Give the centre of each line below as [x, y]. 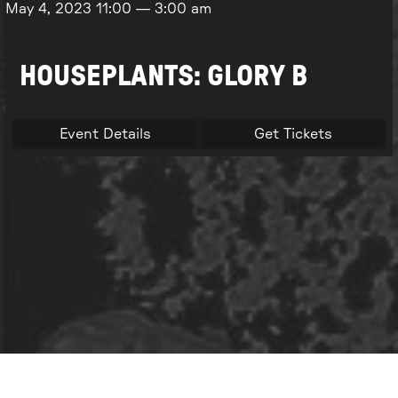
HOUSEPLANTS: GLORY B [164, 77]
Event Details [105, 134]
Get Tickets [293, 134]
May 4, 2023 [51, 9]
